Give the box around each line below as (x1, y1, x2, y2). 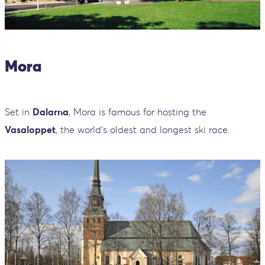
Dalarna (33, 106, 69, 118)
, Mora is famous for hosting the (69, 106, 206, 118)
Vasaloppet (5, 124, 56, 135)
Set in (5, 106, 33, 118)
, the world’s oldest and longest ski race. (56, 124, 230, 135)
